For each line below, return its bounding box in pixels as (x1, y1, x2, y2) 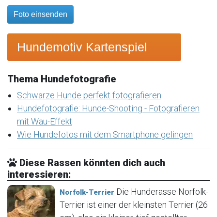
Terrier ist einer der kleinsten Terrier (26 (60, 200, 208, 210)
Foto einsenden (14, 10, 67, 19)
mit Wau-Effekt (17, 116, 72, 127)
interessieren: (7, 169, 71, 181)
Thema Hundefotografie (7, 73, 116, 85)
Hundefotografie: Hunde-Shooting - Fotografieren (17, 103, 200, 114)
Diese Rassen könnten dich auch (17, 157, 165, 169)
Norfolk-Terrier (60, 188, 114, 197)
